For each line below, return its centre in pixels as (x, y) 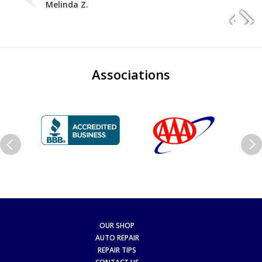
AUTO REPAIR (117, 237)
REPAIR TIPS (117, 250)
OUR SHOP (117, 225)
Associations (131, 75)
